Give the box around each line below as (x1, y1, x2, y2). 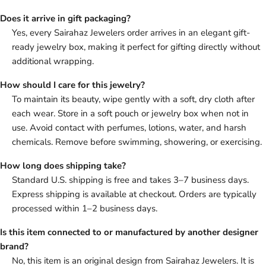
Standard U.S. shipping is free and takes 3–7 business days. (12, 174, 249, 186)
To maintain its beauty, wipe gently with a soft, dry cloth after (12, 93, 255, 106)
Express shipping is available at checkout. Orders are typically (12, 188, 256, 201)
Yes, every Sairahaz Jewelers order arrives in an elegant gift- (12, 27, 250, 39)
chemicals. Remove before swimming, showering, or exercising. (12, 136, 262, 148)
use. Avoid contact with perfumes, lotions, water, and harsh (12, 122, 246, 134)
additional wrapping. (12, 55, 94, 68)
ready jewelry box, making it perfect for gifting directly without (12, 41, 260, 53)
